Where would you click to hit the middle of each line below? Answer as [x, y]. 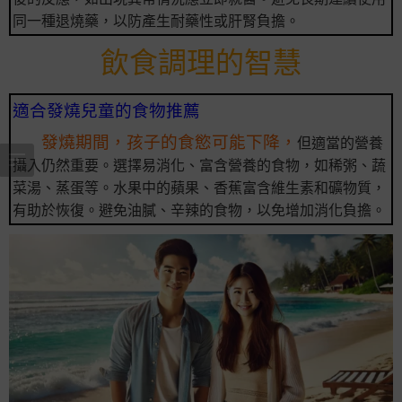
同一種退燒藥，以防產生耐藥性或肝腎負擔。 [156, 21]
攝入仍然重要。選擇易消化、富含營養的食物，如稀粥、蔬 [199, 166]
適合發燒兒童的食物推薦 [106, 109]
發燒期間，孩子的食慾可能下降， [169, 142]
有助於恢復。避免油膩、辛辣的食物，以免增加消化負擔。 [199, 210]
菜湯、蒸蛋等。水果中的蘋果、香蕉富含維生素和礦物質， [199, 188]
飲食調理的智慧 [201, 61]
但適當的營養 [340, 143]
